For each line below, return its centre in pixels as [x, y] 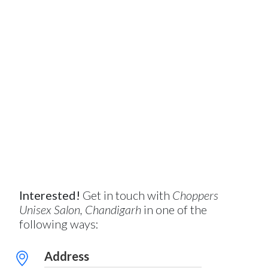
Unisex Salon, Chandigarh [80, 209]
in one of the [174, 209]
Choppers [195, 195]
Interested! [50, 195]
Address [67, 256]
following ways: [59, 224]
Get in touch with [126, 195]
